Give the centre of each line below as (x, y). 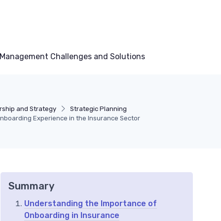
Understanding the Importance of (91, 204)
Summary (31, 186)
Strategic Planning (98, 109)
